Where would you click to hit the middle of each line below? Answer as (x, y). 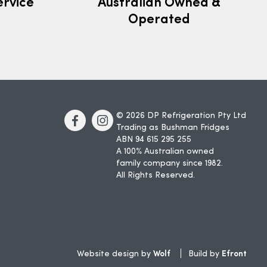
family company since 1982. (170, 163)
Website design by (115, 254)
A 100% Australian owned (165, 151)
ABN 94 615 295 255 (154, 139)
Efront (234, 253)
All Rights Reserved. (156, 175)
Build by (205, 254)
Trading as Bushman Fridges (173, 128)
